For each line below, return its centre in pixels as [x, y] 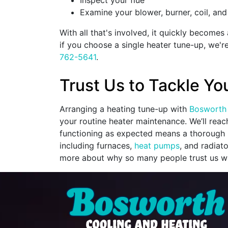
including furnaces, [97, 146]
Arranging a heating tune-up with [124, 109]
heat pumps [157, 146]
